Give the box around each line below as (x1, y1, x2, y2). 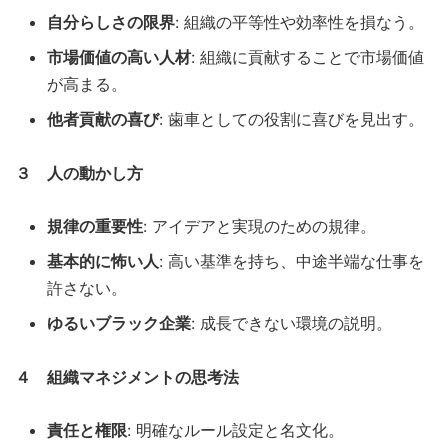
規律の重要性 (47, 215, 143, 236)
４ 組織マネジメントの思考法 (15, 366, 239, 387)
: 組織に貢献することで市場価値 (191, 46, 424, 67)
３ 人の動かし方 (15, 162, 143, 183)
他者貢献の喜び (47, 108, 159, 129)
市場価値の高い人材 (47, 46, 191, 67)
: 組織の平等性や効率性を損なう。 (175, 11, 424, 32)
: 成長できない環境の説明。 (191, 312, 392, 333)
